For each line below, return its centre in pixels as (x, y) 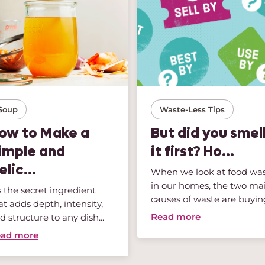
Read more (176, 217)
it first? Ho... (193, 151)
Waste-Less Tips (193, 109)
